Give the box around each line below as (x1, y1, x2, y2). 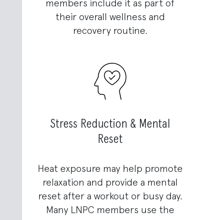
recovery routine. (73, 26, 147, 36)
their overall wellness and (55, 12, 165, 23)
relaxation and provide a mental (42, 178, 178, 188)
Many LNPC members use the (46, 205, 174, 216)
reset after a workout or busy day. (38, 192, 182, 202)
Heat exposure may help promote (37, 164, 183, 174)
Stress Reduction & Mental (50, 118, 170, 131)
